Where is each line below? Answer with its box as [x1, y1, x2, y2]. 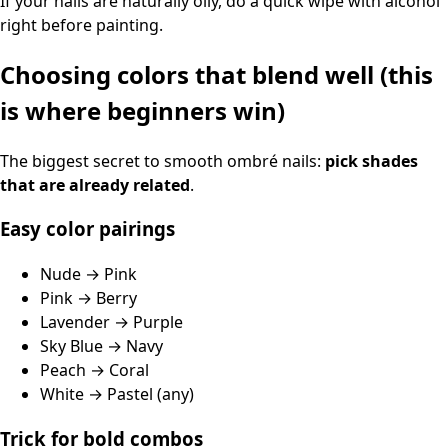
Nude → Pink [40, 263, 137, 286]
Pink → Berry [40, 287, 137, 310]
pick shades [325, 149, 418, 172]
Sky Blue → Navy [40, 335, 163, 358]
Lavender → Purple [40, 311, 183, 334]
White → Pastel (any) [40, 383, 194, 406]
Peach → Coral [40, 359, 149, 382]
